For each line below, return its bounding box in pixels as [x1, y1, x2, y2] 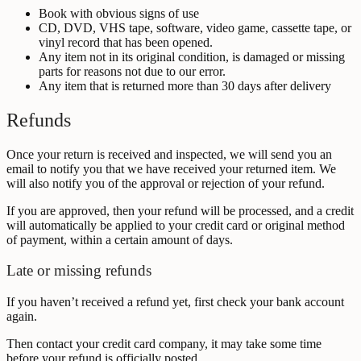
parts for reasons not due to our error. [39, 64, 226, 78]
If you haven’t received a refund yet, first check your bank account [6, 294, 344, 309]
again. [6, 309, 37, 323]
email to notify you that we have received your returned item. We [6, 161, 336, 176]
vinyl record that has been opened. [39, 35, 213, 49]
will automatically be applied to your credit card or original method [6, 218, 345, 232]
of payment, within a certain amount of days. [6, 232, 233, 247]
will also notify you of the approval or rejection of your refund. [6, 176, 325, 190]
